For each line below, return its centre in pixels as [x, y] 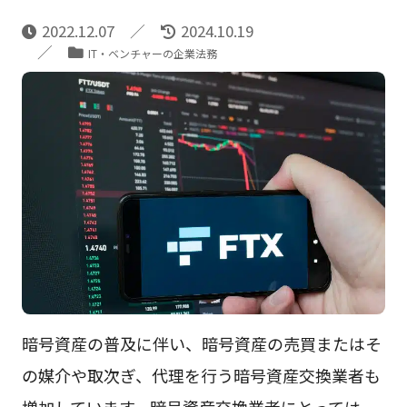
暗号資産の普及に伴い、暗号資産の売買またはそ [201, 343]
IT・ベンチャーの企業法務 [152, 54]
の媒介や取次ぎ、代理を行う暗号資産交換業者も [201, 375]
